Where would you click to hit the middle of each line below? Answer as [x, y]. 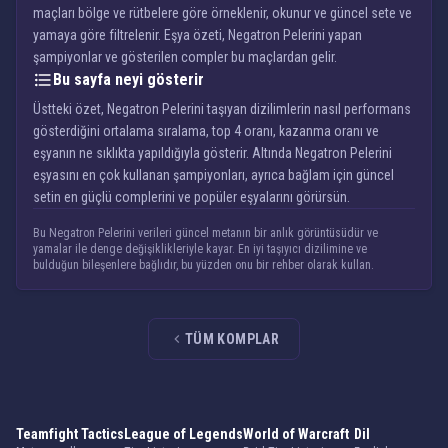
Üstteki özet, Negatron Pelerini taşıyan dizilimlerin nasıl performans [222, 109]
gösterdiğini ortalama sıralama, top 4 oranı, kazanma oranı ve [206, 131]
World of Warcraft [296, 434]
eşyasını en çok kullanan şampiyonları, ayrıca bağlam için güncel [213, 175]
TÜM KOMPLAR [232, 339]
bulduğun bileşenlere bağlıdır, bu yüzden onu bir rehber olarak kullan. [203, 265]
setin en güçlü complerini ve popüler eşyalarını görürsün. [191, 197]
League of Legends [183, 434]
